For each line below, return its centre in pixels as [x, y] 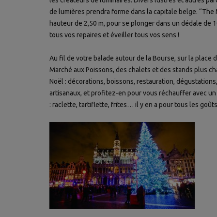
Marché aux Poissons [81, 70]
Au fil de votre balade [82, 58]
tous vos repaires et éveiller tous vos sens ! [114, 35]
